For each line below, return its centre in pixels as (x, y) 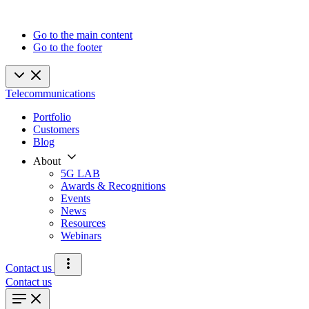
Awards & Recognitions (113, 186)
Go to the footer (68, 47)
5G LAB (80, 173)
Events (76, 198)
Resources (83, 223)
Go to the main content (83, 35)
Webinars (81, 236)
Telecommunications (50, 93)
